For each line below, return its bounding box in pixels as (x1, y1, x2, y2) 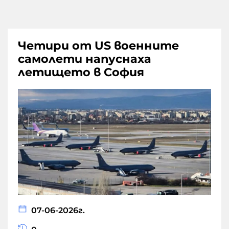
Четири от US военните (18, 38, 179, 53)
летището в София (18, 65, 144, 80)
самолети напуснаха (18, 52, 151, 66)
